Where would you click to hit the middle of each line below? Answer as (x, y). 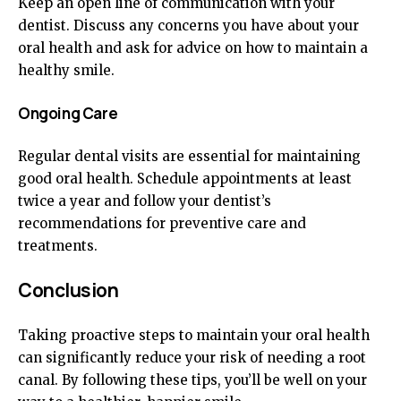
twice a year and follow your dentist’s (145, 201)
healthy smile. (66, 70)
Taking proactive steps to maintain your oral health (194, 335)
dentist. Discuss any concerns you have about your (188, 26)
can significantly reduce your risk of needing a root (192, 358)
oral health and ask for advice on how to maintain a (193, 48)
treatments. (58, 246)
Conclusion (68, 290)
